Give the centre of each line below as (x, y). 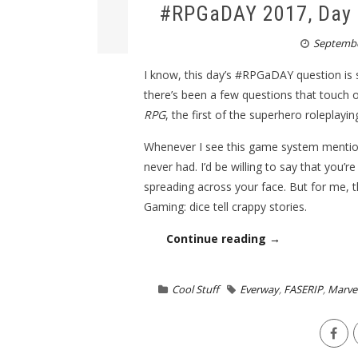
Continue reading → (223, 239)
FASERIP (303, 289)
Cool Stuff (195, 289)
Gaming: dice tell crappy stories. (225, 207)
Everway (259, 289)
